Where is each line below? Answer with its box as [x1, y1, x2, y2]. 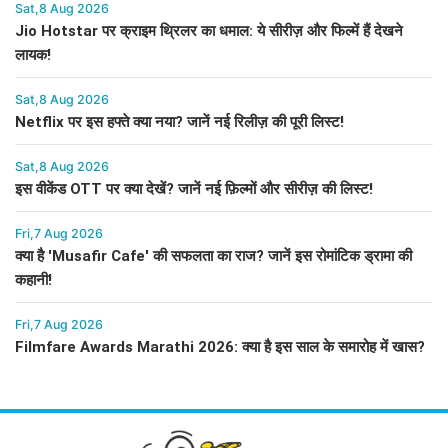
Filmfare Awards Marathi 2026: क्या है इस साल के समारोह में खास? [15, 338, 425, 357]
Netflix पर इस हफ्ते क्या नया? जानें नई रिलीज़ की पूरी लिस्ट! [15, 113, 344, 132]
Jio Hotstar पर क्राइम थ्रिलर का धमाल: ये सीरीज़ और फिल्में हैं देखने [15, 22, 403, 41]
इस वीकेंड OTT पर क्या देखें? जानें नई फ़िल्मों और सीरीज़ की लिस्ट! [15, 180, 373, 199]
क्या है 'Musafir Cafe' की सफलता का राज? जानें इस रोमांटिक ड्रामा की [15, 247, 412, 266]
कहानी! [15, 271, 52, 290]
